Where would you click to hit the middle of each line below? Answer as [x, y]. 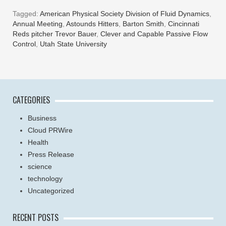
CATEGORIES [31, 100]
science [40, 166]
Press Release [51, 154]
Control [24, 44]
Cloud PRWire [50, 130]
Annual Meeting [38, 23]
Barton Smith [143, 23]
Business [42, 118]
